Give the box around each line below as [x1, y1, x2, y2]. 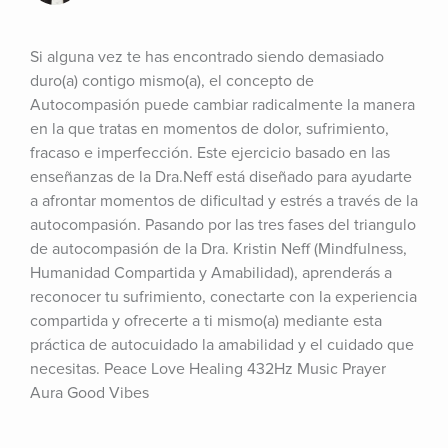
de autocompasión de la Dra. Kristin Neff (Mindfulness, [30, 239, 407, 259]
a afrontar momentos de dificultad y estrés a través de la [30, 191, 418, 211]
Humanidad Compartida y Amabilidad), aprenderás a [30, 263, 392, 283]
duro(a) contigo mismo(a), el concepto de [30, 71, 314, 91]
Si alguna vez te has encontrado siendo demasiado [30, 47, 384, 67]
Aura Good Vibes [30, 383, 149, 403]
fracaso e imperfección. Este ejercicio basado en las [30, 143, 390, 163]
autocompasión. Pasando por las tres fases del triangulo [30, 215, 416, 235]
